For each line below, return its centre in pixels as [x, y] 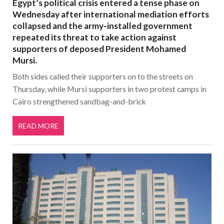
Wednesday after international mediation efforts [111, 14]
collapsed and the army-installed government [102, 26]
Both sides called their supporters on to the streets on [103, 76]
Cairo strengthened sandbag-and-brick [79, 101]
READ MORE [38, 126]
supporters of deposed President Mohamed [99, 49]
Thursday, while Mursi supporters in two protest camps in [109, 88]
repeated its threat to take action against [94, 37]
